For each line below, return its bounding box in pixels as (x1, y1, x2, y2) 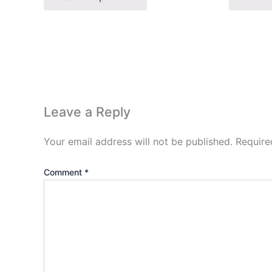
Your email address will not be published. (44, 135, 233, 148)
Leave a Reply (44, 104, 131, 120)
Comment (44, 166, 84, 177)
